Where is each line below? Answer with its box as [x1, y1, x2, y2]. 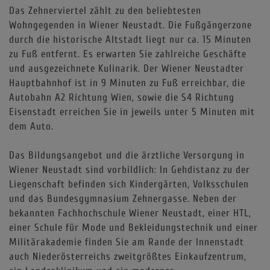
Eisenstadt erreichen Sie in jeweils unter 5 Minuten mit [9, 105, 255, 118]
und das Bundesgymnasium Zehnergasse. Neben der [9, 192, 237, 204]
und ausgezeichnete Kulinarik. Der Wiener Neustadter [9, 62, 244, 74]
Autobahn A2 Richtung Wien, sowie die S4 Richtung [9, 91, 234, 103]
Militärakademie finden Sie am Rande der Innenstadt [9, 236, 244, 248]
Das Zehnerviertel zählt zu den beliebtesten [9, 4, 201, 16]
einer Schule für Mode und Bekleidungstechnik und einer [9, 221, 258, 233]
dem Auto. [9, 120, 57, 132]
